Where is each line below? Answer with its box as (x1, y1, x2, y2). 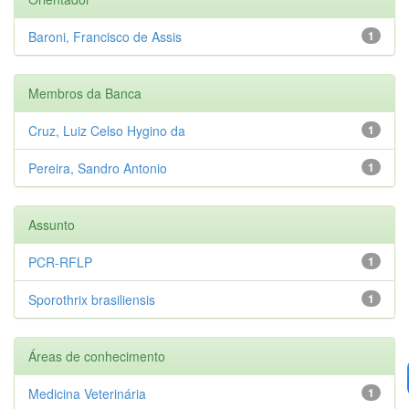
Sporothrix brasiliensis (28, 289, 155, 309)
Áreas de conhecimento (28, 346, 165, 365)
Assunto (28, 215, 75, 234)
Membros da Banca (28, 83, 142, 102)
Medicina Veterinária (28, 383, 146, 403)
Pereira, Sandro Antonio (28, 158, 167, 177)
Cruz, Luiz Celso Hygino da (28, 121, 185, 140)
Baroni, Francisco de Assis (28, 26, 182, 46)
